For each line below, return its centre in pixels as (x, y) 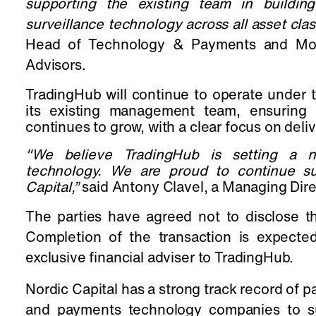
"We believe (74, 156)
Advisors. (56, 66)
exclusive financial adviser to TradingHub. (160, 259)
